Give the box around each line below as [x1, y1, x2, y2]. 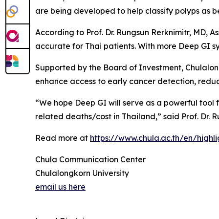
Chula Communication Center [35, 154, 149, 164]
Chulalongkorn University [35, 168, 129, 178]
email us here [35, 181, 86, 192]
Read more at [35, 132, 90, 143]
